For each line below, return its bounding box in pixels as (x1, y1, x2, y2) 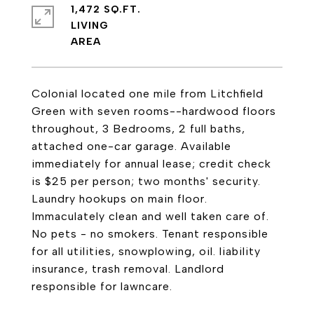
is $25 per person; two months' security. (32, 175, 261, 188)
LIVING (71, 20, 108, 32)
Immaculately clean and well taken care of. (32, 210, 269, 223)
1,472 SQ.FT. (71, 4, 141, 15)
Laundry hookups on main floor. (32, 192, 207, 205)
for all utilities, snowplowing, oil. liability (32, 245, 261, 258)
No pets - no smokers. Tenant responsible (32, 227, 268, 240)
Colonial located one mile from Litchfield (32, 87, 264, 100)
